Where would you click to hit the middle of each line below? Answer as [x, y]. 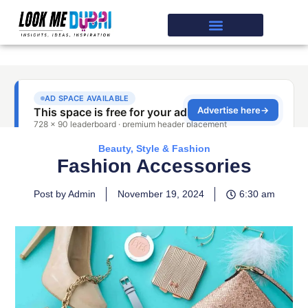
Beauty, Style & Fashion [154, 148]
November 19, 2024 [161, 194]
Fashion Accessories [154, 166]
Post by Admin [64, 194]
